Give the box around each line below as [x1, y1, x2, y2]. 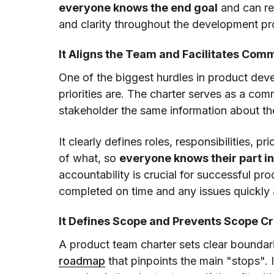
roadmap [59, 254, 105, 268]
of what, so [59, 152, 119, 165]
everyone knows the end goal [59, 1, 218, 15]
